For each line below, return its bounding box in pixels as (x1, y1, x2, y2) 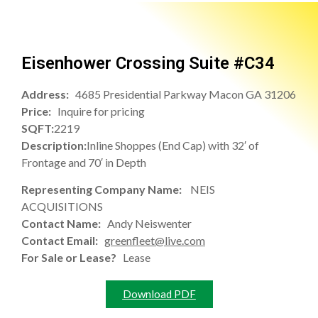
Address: (21, 87, 75, 102)
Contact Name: (21, 216, 107, 231)
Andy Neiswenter (107, 216, 192, 231)
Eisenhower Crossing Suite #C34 (21, 53, 275, 74)
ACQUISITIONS (21, 199, 103, 214)
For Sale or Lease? (21, 251, 123, 265)
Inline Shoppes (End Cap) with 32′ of (87, 138, 259, 153)
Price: (21, 104, 57, 119)
